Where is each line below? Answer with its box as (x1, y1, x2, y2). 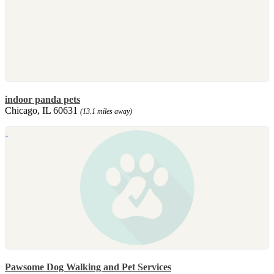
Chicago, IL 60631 (5, 105, 80, 116)
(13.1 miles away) (80, 106, 132, 116)
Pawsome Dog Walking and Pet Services (5, 261, 171, 272)
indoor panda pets (5, 94, 80, 105)
